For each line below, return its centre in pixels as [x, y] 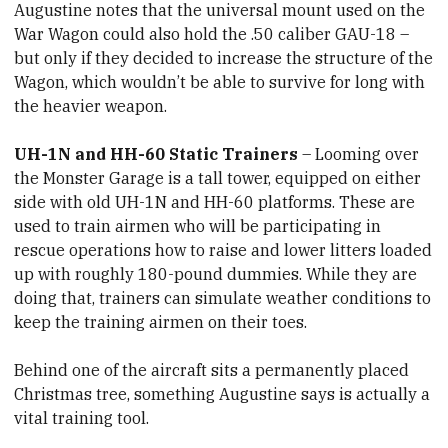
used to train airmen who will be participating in [198, 226]
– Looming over [359, 154]
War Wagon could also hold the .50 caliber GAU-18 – [212, 34]
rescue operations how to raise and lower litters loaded [223, 250]
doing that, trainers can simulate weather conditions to [223, 298]
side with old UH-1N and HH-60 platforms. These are [215, 202]
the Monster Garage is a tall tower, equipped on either [218, 178]
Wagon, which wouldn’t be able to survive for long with [220, 82]
